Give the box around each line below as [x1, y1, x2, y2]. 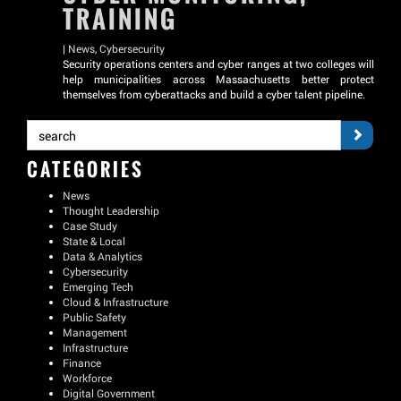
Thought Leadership [63, 203, 159, 218]
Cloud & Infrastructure [63, 294, 168, 309]
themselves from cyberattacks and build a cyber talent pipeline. [63, 87, 365, 101]
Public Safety [63, 310, 126, 324]
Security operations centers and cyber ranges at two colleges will [63, 56, 374, 71]
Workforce [63, 371, 112, 385]
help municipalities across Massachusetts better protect [63, 72, 374, 86]
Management [63, 325, 127, 339]
